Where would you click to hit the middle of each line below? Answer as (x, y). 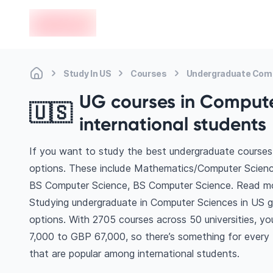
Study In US (87, 73)
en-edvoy (51, 16)
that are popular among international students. (134, 253)
